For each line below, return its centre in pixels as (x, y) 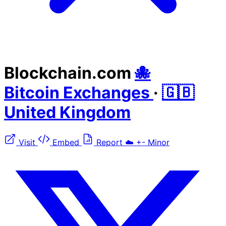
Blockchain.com (68, 73)
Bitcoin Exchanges (79, 92)
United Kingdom (67, 112)
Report (109, 142)
